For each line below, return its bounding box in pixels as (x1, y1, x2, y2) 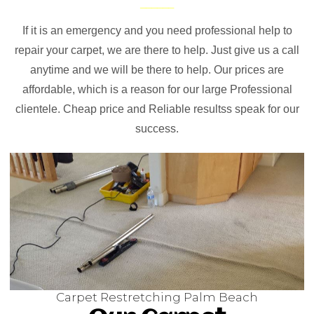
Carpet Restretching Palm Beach (56, 290, 258, 304)
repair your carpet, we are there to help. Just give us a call (15, 44, 299, 56)
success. (135, 123, 179, 135)
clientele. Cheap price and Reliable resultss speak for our (15, 103, 299, 115)
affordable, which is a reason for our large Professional (22, 83, 292, 95)
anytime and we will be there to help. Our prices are (30, 64, 284, 76)
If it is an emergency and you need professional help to (22, 25, 292, 36)
